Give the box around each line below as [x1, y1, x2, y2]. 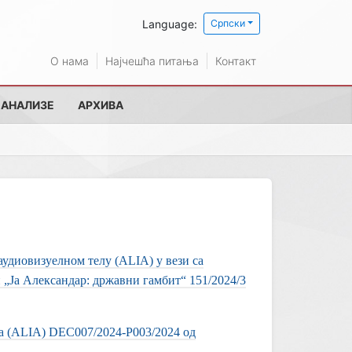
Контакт [215, 54, 256, 68]
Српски [210, 17, 245, 29]
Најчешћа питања [105, 54, 199, 68]
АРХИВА [78, 98, 123, 112]
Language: [141, 16, 197, 31]
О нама [50, 54, 89, 68]
